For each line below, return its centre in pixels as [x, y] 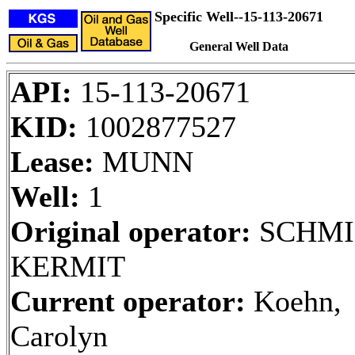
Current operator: [128, 301]
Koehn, [294, 301]
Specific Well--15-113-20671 [239, 17]
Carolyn [59, 336]
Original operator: [131, 231]
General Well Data [239, 46]
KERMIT [68, 266]
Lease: [52, 162]
